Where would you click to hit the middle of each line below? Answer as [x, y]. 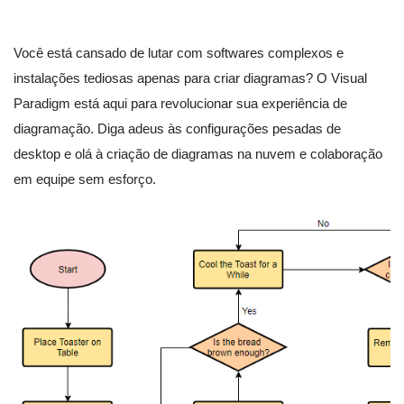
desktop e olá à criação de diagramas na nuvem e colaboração [198, 154]
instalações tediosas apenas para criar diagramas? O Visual [190, 78]
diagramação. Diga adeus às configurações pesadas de [177, 129]
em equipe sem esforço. [85, 179]
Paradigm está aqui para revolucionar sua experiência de [180, 104]
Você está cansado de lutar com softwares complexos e [179, 53]
